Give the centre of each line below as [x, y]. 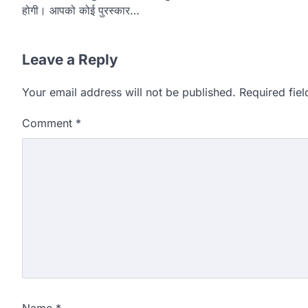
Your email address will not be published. [129, 92]
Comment [49, 123]
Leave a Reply [70, 60]
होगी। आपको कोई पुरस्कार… [81, 11]
